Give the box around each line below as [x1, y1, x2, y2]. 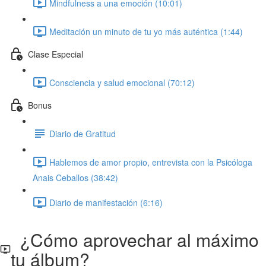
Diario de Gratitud [49, 127, 116, 140]
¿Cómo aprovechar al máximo [11, 227, 259, 252]
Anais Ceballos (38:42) [33, 172, 118, 183]
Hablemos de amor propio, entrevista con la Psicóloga [49, 156, 252, 168]
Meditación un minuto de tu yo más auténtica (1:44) [49, 25, 243, 37]
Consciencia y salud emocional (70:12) [49, 76, 195, 88]
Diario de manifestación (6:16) [49, 196, 163, 208]
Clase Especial [28, 47, 83, 60]
